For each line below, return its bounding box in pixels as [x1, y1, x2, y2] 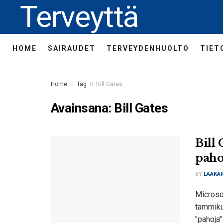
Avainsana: [51, 101, 114, 115]
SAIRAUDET [48, 44, 96, 52]
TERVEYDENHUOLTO [107, 44, 189, 52]
